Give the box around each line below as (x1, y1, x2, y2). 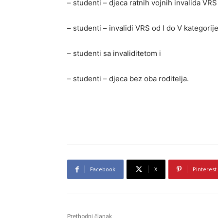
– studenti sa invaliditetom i (67, 49, 161, 58)
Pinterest (193, 165, 217, 173)
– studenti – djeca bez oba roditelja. (67, 74, 189, 84)
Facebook (90, 165, 115, 173)
